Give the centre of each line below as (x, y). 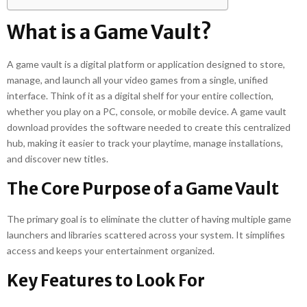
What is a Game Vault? (109, 32)
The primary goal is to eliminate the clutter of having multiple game (149, 219)
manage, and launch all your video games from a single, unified (137, 80)
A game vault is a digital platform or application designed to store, (146, 64)
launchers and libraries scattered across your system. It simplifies (146, 235)
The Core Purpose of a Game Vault (143, 189)
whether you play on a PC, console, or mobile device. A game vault (147, 111)
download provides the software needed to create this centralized (149, 127)
